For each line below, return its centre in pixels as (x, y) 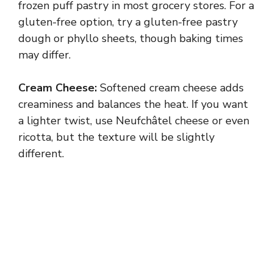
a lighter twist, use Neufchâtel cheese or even (134, 121)
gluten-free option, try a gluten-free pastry (128, 22)
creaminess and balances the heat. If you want (133, 105)
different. (41, 154)
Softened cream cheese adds (170, 88)
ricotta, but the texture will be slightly (116, 137)
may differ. (44, 55)
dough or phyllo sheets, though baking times (131, 39)
